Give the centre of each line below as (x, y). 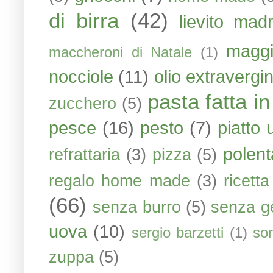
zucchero (83, 104)
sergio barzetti (178, 233)
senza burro (137, 207)
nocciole (81, 76)
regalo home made (119, 181)
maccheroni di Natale (121, 52)
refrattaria (84, 155)
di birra (84, 20)
